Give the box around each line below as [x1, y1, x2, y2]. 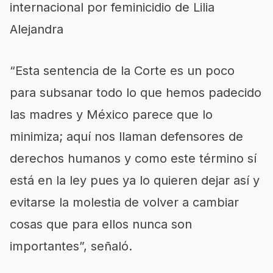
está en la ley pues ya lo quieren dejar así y [10, 172, 260, 188]
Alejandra [10, 21, 63, 37]
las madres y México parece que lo [10, 107, 213, 122]
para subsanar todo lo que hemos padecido [10, 85, 261, 100]
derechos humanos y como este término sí [10, 151, 257, 166]
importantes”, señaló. [10, 238, 132, 253]
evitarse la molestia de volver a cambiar [10, 194, 239, 210]
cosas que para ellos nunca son [10, 216, 192, 232]
